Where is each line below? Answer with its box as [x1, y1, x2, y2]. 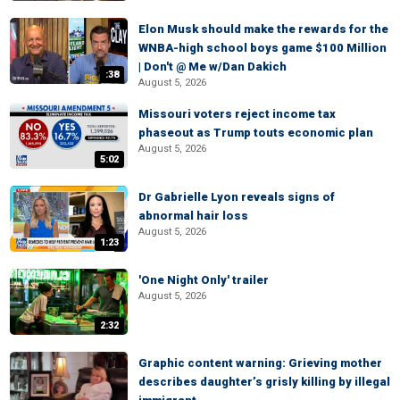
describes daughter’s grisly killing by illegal [138, 375, 390, 388]
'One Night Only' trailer [138, 273, 269, 287]
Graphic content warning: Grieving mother [138, 356, 382, 370]
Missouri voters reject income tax [138, 107, 336, 121]
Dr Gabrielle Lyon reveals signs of [138, 190, 335, 204]
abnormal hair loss [138, 209, 248, 222]
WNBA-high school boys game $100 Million [138, 41, 387, 54]
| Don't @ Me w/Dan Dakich [138, 60, 287, 73]
